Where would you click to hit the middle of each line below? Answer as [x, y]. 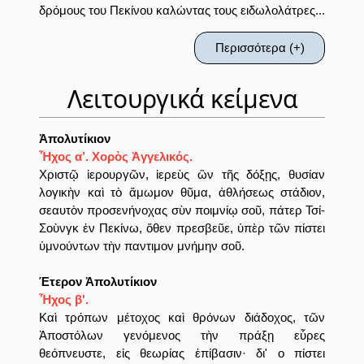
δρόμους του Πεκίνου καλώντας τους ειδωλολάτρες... [182, 11]
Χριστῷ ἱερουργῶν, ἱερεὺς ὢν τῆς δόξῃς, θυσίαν [182, 175]
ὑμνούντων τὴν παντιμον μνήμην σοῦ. [142, 246]
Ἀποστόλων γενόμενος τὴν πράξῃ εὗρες [182, 336]
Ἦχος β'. [64, 300]
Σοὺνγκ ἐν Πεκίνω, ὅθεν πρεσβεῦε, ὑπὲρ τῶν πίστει [182, 228]
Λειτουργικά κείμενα [182, 99]
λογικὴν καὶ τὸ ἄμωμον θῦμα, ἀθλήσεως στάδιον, [182, 193]
